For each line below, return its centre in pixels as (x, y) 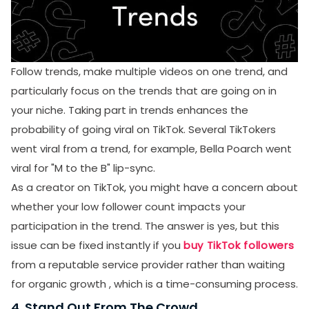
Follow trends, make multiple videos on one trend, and (149, 71)
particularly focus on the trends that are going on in (144, 91)
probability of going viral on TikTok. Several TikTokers (143, 129)
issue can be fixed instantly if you (97, 245)
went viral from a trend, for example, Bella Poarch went (151, 149)
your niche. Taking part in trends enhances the (130, 110)
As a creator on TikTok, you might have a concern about (154, 187)
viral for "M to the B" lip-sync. (83, 168)
